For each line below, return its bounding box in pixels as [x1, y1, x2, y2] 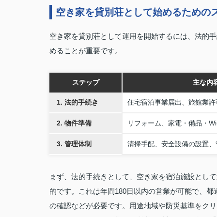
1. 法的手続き [57, 98, 98, 106]
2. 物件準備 [57, 119, 92, 127]
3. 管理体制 [57, 140, 92, 148]
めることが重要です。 [49, 46, 122, 55]
